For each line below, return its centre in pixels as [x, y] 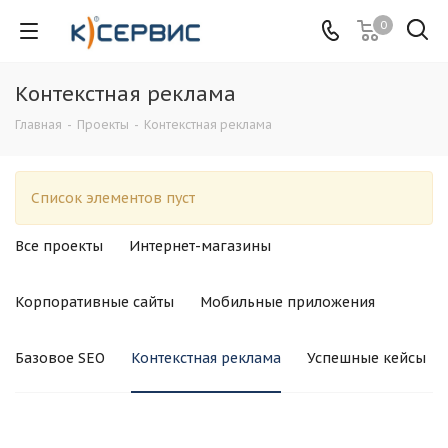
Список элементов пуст [113, 198]
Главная [38, 124]
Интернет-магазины [200, 246]
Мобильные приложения [287, 302]
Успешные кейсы [366, 358]
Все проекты [59, 246]
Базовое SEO [60, 358]
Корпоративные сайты [94, 302]
